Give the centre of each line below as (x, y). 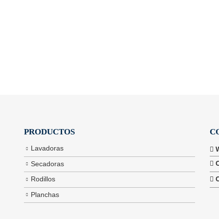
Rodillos (43, 179)
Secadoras (47, 164)
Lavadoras (47, 149)
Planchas (45, 195)
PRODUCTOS (49, 132)
